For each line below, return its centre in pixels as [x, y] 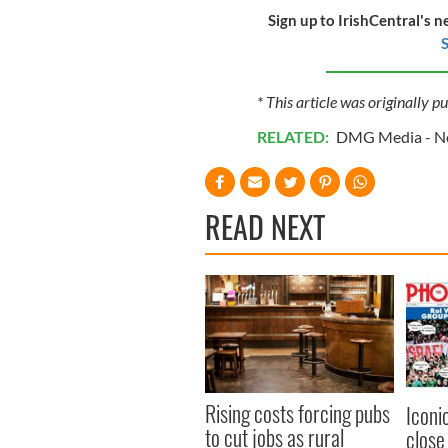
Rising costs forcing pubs [297, 413]
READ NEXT [265, 227]
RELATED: [294, 137]
